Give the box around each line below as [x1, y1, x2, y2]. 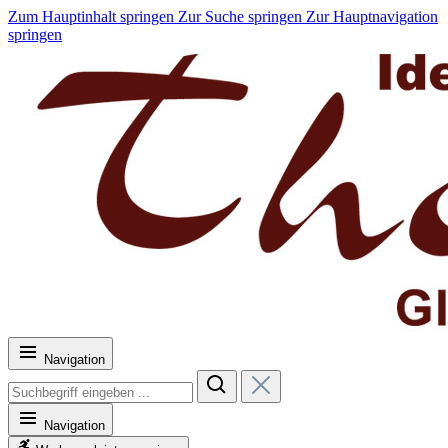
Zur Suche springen [178, 8, 306, 25]
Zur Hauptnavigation [306, 8, 438, 25]
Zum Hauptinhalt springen [8, 8, 178, 25]
